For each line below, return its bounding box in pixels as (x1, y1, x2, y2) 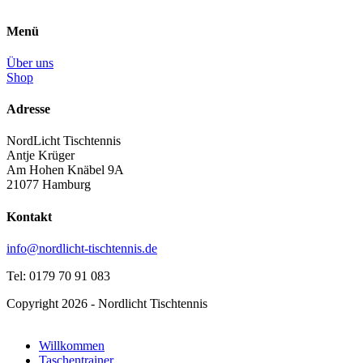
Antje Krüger (6, 148, 75, 163)
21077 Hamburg (6, 177, 91, 192)
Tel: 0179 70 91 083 (6, 268, 110, 283)
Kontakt (6, 209, 52, 224)
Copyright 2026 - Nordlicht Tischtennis (6, 296, 207, 310)
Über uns (6, 55, 53, 70)
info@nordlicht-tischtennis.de (6, 241, 157, 255)
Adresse (6, 102, 50, 117)
